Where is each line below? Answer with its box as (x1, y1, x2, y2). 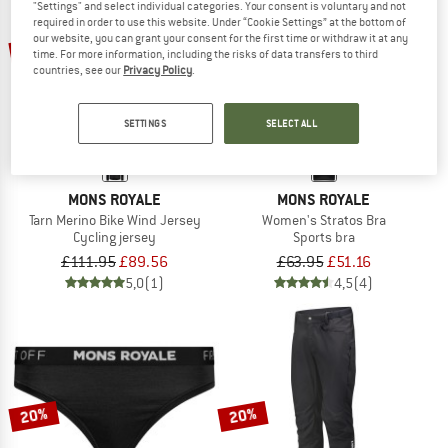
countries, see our (33, 63, 124, 78)
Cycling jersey (73, 228, 156, 247)
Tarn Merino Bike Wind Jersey (28, 211, 201, 230)
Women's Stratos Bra (261, 211, 386, 230)
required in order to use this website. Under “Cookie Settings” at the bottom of (33, 15, 407, 30)
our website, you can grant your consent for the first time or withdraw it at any (33, 31, 409, 46)
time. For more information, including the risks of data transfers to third (33, 47, 379, 62)
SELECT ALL (265, 117, 318, 131)
